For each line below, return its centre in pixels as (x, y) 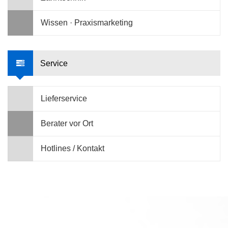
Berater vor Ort (67, 123)
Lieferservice (64, 98)
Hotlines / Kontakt (73, 148)
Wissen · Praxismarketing (87, 22)
